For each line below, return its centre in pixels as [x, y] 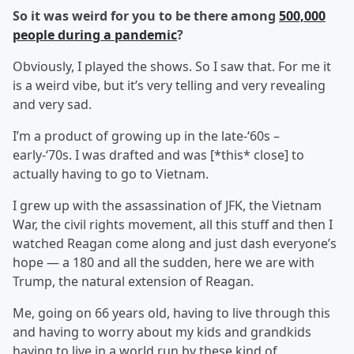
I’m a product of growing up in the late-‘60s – [146, 136]
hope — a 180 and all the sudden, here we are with [164, 263]
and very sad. [52, 105]
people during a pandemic [95, 35]
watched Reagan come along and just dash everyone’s [175, 244]
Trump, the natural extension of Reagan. [133, 282]
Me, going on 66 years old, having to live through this [171, 313]
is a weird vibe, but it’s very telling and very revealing [169, 86]
